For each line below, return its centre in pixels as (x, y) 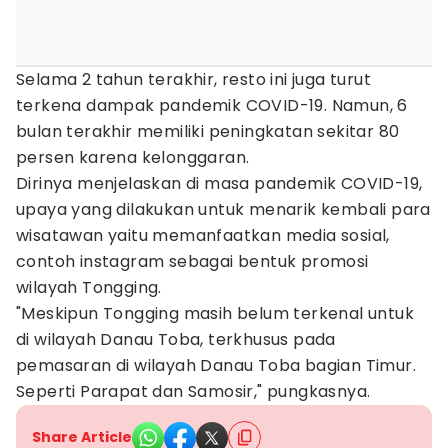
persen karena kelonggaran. (133, 157)
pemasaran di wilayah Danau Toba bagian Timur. (216, 365)
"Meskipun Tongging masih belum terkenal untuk (215, 313)
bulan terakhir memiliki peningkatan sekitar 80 (208, 131)
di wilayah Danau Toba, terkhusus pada (176, 339)
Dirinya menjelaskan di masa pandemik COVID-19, (219, 183)
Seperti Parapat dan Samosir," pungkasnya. (193, 391)
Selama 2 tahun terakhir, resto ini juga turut (193, 79)
